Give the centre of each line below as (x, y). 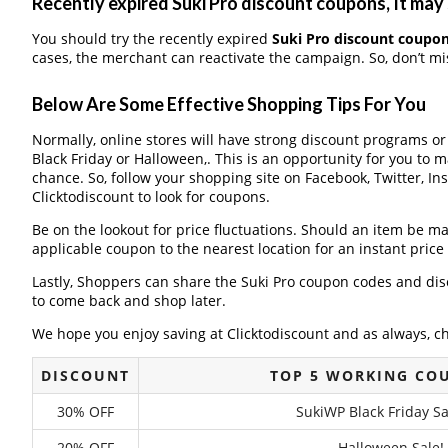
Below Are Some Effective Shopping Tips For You (228, 103)
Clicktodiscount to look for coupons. (150, 196)
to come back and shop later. (128, 300)
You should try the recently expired (151, 39)
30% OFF (85, 411)
